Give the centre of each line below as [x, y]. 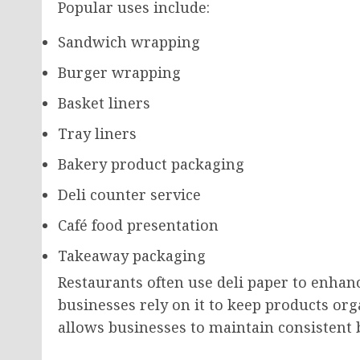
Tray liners [97, 133]
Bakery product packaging [151, 164]
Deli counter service [129, 194]
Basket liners [104, 103]
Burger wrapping [119, 72]
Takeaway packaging [132, 256]
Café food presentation [138, 225]
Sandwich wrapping [129, 42]
